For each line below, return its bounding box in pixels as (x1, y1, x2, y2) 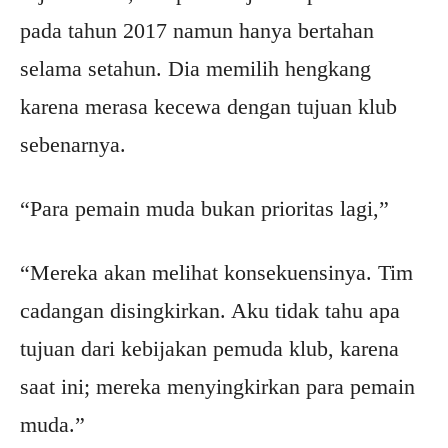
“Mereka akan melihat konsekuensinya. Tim (20, 260, 413, 286)
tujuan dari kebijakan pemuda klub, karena (20, 336, 399, 362)
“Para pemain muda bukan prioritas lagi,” (20, 196, 389, 222)
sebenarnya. (20, 132, 126, 158)
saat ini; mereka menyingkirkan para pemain (20, 374, 415, 400)
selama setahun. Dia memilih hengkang (20, 56, 371, 82)
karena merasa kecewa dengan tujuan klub (20, 94, 397, 120)
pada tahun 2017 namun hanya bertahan (20, 18, 374, 44)
